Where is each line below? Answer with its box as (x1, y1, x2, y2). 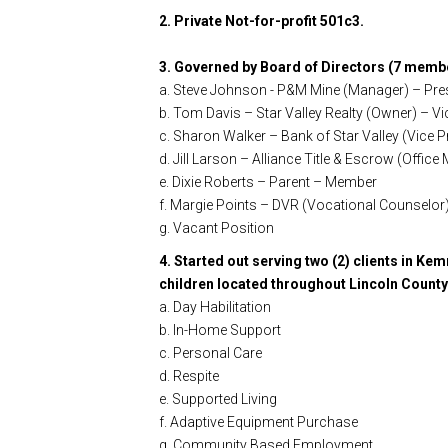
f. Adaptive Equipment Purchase (159, 413, 358, 430)
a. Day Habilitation (159, 298, 271, 315)
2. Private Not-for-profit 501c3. (159, 12, 364, 29)
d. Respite (159, 367, 219, 384)
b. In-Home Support (159, 321, 281, 338)
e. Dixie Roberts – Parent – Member (159, 173, 377, 190)
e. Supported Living (159, 390, 277, 407)
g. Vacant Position (159, 219, 274, 236)
